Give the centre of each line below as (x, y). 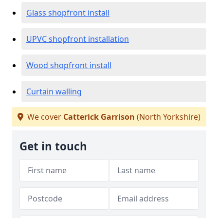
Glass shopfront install (68, 13)
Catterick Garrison (99, 117)
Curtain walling (54, 91)
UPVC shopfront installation (78, 39)
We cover (44, 117)
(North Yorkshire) (168, 117)
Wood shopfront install (69, 65)
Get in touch (53, 146)
